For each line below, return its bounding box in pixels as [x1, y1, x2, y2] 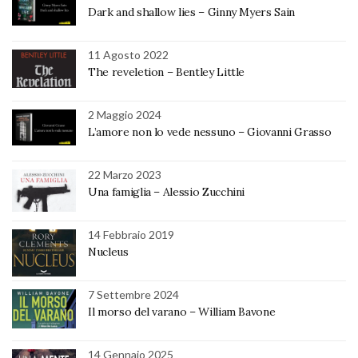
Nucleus [88, 245, 129, 260]
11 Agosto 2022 [88, 48, 169, 62]
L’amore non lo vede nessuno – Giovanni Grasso [88, 125, 332, 140]
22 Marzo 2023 [88, 168, 161, 182]
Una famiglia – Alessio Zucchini [88, 185, 245, 200]
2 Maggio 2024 [88, 108, 161, 122]
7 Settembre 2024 [88, 288, 179, 302]
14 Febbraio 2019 [88, 228, 174, 242]
